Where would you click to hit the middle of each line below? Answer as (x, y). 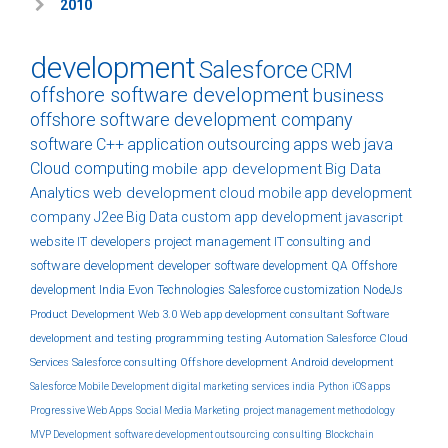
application (165, 144)
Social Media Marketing (188, 410)
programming (189, 338)
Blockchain (349, 434)
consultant (317, 314)
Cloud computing (89, 168)
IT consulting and (322, 241)
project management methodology (319, 410)
